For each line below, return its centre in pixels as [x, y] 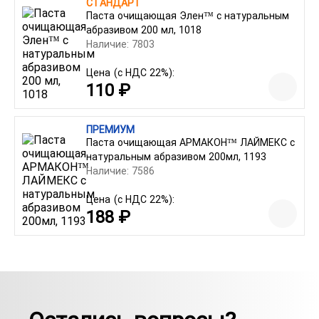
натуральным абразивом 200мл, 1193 [176, 157]
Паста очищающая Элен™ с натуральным [188, 16]
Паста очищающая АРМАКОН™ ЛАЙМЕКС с [190, 142]
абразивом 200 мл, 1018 [144, 30]
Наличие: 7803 [120, 44]
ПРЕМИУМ [110, 130]
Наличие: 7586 [120, 171]
